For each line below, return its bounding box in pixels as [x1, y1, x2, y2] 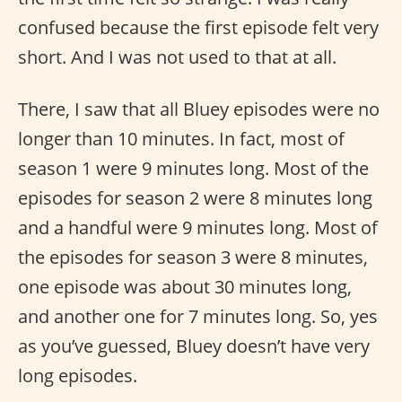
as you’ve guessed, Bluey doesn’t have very [18, 334, 370, 359]
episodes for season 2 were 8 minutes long [18, 186, 372, 211]
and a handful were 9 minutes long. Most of [18, 215, 378, 240]
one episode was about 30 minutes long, [18, 275, 352, 300]
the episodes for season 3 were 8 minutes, [18, 245, 368, 270]
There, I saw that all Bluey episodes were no [18, 97, 380, 122]
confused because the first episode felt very [18, 15, 379, 40]
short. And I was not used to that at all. [18, 45, 336, 70]
